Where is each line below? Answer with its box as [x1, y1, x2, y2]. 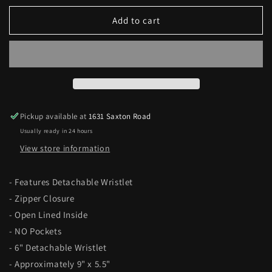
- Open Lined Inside [9, 209, 88, 220]
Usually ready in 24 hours [20, 127, 93, 135]
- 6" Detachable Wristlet [9, 242, 107, 253]
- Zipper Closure [9, 192, 75, 204]
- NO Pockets [9, 225, 62, 237]
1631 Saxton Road [89, 111, 151, 121]
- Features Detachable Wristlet [9, 176, 133, 188]
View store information [20, 143, 110, 154]
